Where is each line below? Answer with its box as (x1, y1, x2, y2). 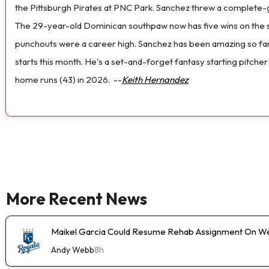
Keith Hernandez (122, 73, 189, 85)
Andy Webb (51, 244, 94, 255)
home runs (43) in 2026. (15, 73, 110, 85)
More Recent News (6, 188, 147, 209)
